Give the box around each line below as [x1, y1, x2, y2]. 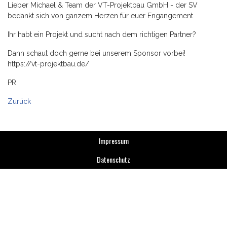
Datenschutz [97, 154, 130, 165]
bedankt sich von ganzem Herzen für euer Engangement [8, 12, 193, 20]
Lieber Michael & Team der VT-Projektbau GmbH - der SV [8, 1, 198, 9]
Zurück [8, 97, 31, 105]
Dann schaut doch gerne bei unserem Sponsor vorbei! [8, 49, 185, 57]
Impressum [98, 135, 129, 146]
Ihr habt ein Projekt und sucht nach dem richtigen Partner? [8, 30, 196, 39]
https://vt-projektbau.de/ [8, 60, 89, 68]
